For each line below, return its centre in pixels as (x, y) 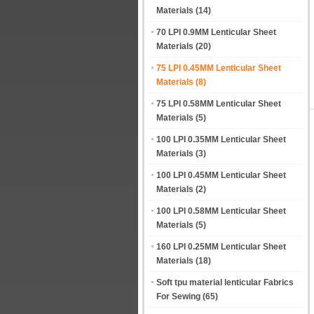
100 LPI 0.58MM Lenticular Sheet (221, 211)
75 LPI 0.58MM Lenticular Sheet (219, 104)
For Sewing (178, 296)
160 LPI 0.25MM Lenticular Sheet (221, 247)
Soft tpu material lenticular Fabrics (225, 282)
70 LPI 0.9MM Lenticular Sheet (216, 32)
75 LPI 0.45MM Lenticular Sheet (219, 68)
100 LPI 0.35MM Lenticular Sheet (221, 139)
